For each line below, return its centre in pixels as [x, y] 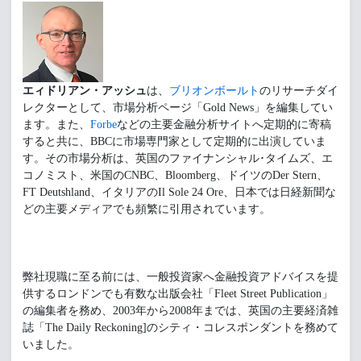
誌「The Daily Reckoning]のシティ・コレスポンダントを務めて [180, 328]
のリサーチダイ [299, 91]
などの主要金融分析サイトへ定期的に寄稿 [224, 125]
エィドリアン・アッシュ [85, 91]
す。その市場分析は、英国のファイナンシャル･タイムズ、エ [178, 159]
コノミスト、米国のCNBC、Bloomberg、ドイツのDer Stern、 [175, 176]
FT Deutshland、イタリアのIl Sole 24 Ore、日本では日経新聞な [179, 193]
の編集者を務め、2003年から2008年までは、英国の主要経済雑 [180, 311]
